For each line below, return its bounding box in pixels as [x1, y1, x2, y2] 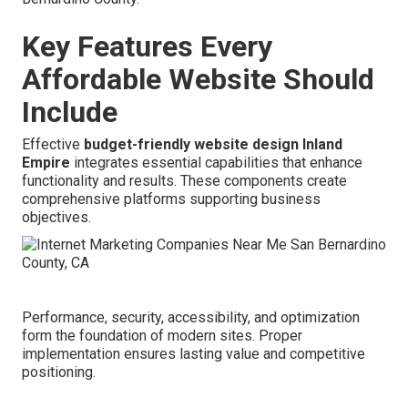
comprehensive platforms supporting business [22, 190, 321, 209]
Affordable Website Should [22, 62, 374, 97]
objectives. [22, 209, 91, 227]
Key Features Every [22, 29, 272, 65]
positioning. [22, 363, 96, 382]
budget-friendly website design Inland [84, 136, 342, 154]
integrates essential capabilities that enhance [70, 154, 362, 172]
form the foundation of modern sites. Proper [22, 327, 302, 345]
